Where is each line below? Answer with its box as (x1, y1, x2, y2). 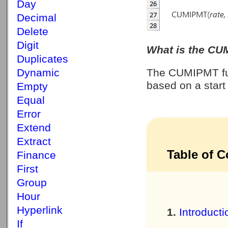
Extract (17, 135, 51, 148)
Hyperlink (17, 204, 63, 216)
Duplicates (17, 53, 68, 65)
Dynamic (17, 67, 60, 79)
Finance (17, 149, 56, 161)
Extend (17, 122, 51, 134)
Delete (17, 25, 48, 38)
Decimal (17, 12, 56, 24)
